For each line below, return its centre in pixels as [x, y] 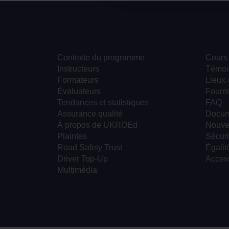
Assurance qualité [90, 114]
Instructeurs [78, 69]
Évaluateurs [79, 91]
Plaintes [72, 136]
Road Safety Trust [90, 148]
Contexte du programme [101, 58]
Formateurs [78, 80]
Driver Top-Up [83, 159]
